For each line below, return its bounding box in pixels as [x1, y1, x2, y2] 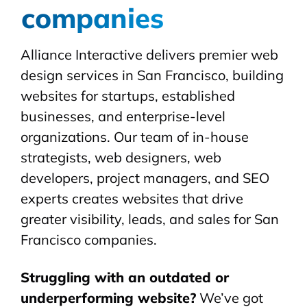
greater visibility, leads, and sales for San [21, 210, 279, 228]
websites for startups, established [21, 87, 235, 105]
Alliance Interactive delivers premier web [21, 46, 278, 64]
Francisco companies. [21, 231, 157, 249]
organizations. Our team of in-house [21, 128, 249, 146]
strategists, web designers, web [21, 149, 221, 167]
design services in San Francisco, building [21, 66, 284, 84]
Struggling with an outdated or [21, 269, 229, 286]
